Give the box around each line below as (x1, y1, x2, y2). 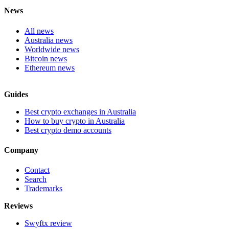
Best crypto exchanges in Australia (25, 107, 136, 116)
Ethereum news (25, 63, 75, 72)
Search (25, 175, 47, 184)
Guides (4, 89, 28, 99)
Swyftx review (25, 219, 72, 228)
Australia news (25, 35, 73, 44)
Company (4, 145, 38, 154)
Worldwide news (25, 44, 79, 54)
